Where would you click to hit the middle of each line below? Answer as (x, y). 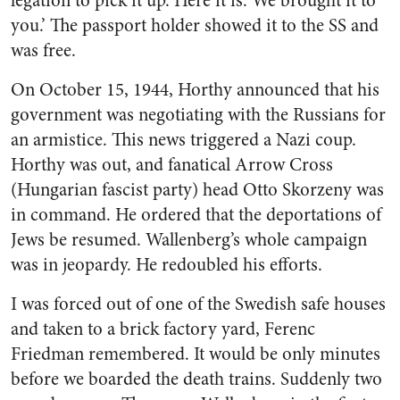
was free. (43, 50)
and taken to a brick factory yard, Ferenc (163, 329)
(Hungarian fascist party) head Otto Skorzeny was (197, 190)
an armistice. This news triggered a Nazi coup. (183, 140)
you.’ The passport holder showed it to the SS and (195, 25)
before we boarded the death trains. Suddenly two (196, 379)
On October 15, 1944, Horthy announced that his (195, 90)
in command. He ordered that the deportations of (196, 215)
